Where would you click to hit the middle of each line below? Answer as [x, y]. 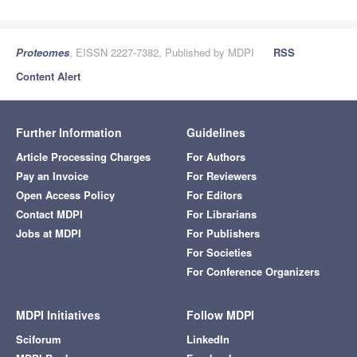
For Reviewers [222, 176]
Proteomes [43, 53]
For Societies [219, 253]
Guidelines [216, 133]
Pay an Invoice [52, 176]
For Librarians [222, 214]
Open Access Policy [65, 195]
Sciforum [39, 339]
